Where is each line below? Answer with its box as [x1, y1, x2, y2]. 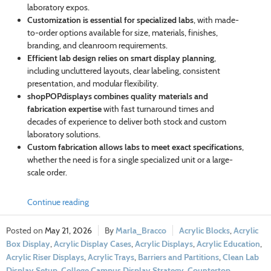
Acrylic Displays [135, 238, 193, 250]
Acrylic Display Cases [54, 238, 131, 250]
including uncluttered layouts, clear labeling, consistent [27, 65, 220, 77]
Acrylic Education [197, 238, 260, 250]
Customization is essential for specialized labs [27, 15, 194, 26]
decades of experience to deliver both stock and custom [27, 116, 226, 128]
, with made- [193, 15, 239, 26]
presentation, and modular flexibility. [27, 78, 158, 90]
